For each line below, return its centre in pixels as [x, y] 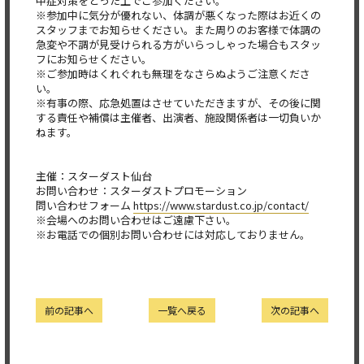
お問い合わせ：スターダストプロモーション [141, 191]
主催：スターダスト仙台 [94, 176]
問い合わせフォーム [84, 205]
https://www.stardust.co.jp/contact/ [221, 205]
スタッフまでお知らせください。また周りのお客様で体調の [178, 30]
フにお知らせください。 [94, 59]
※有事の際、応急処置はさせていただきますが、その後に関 [178, 103]
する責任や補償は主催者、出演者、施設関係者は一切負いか [178, 117]
